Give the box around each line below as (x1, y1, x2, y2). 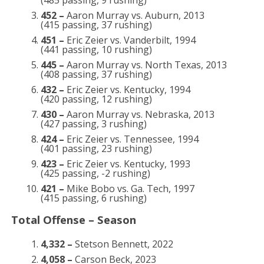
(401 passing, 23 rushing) (40, 142, 152, 155)
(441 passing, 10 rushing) (40, 43, 152, 56)
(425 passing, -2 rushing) (40, 167, 150, 180)
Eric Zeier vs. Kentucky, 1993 (64, 157, 190, 170)
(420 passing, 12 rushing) (40, 93, 152, 105)
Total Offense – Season (11, 212, 136, 227)
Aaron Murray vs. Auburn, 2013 (64, 9, 204, 22)
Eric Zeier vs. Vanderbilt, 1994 (64, 34, 196, 47)
